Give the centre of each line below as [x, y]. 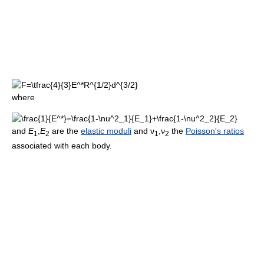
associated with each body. [62, 146]
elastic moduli [106, 131]
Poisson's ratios [215, 131]
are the [65, 131]
